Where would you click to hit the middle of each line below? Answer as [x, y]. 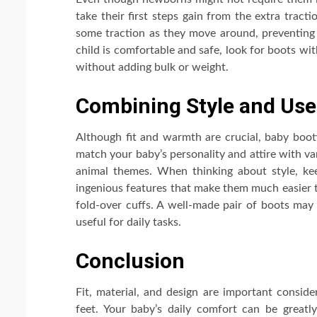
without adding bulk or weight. [152, 67]
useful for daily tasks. [128, 222]
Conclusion [130, 260]
